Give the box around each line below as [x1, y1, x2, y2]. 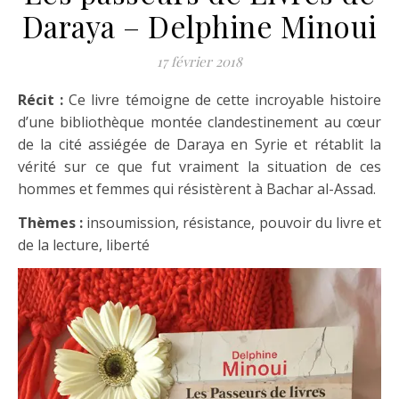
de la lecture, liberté [18, 235, 150, 255]
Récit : [27, 90, 69, 110]
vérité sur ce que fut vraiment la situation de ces [18, 157, 381, 176]
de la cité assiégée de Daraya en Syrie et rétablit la [18, 134, 381, 154]
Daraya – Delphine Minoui [21, 6, 378, 45]
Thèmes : [18, 213, 84, 232]
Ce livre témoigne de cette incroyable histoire [69, 90, 381, 110]
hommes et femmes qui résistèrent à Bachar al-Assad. [18, 179, 376, 199]
